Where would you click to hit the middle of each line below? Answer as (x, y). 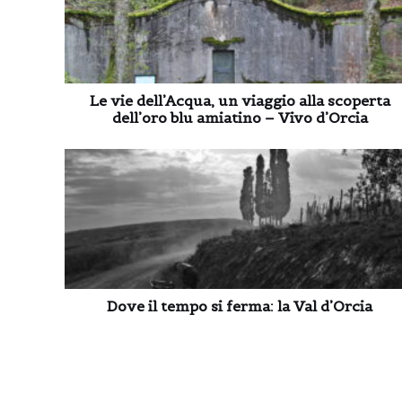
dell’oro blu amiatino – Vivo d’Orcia (240, 118)
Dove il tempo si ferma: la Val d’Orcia (240, 306)
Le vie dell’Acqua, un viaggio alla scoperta (240, 100)
